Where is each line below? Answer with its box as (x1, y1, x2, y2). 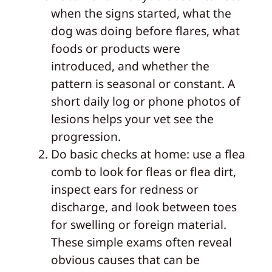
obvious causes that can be (50, 251, 200, 268)
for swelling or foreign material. (50, 216, 226, 233)
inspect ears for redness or (50, 181, 199, 198)
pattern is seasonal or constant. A (50, 75, 235, 92)
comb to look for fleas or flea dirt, (50, 163, 236, 180)
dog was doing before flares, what (50, 22, 240, 39)
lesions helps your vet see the (50, 110, 214, 127)
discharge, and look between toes (50, 199, 237, 216)
